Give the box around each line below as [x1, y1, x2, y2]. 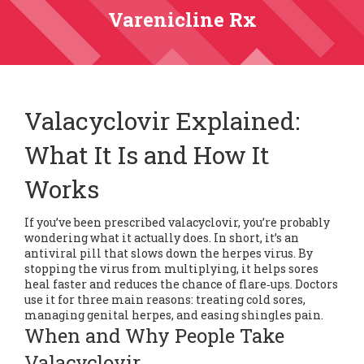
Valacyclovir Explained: [24, 105, 300, 136]
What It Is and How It [24, 139, 270, 171]
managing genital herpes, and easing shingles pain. [24, 307, 323, 323]
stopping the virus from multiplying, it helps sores [24, 261, 318, 276]
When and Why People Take [24, 323, 284, 349]
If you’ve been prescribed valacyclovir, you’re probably [24, 214, 330, 230]
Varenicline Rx [107, 6, 257, 32]
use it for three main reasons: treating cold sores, [24, 292, 305, 307]
